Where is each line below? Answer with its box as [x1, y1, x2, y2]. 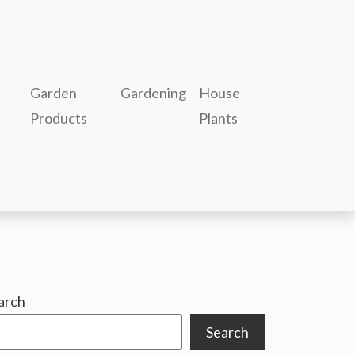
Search [206, 323, 249, 341]
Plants [198, 109, 238, 127]
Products [29, 109, 87, 127]
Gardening [120, 84, 186, 101]
